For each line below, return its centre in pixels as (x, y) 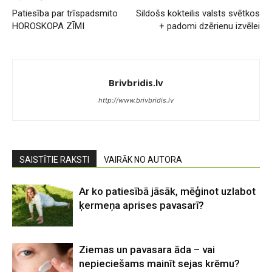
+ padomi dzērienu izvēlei (209, 26)
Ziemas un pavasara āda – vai (147, 250)
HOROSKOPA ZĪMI (48, 26)
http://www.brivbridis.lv (136, 100)
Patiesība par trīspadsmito (65, 13)
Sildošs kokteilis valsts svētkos (198, 13)
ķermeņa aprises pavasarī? (141, 205)
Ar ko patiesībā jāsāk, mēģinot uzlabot (167, 191)
